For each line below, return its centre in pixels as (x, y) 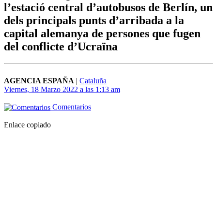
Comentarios (71, 107)
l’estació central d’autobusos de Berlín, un (108, 8)
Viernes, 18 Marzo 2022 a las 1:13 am (62, 90)
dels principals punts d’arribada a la (94, 21)
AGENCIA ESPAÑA (39, 81)
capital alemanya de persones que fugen (102, 34)
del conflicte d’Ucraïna (61, 47)
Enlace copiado (27, 125)
